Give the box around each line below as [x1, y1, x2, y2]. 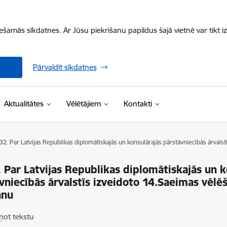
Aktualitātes [4, 99, 44, 108]
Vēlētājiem [66, 99, 101, 108]
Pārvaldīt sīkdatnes [32, 62, 97, 72]
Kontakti [123, 99, 152, 108]
